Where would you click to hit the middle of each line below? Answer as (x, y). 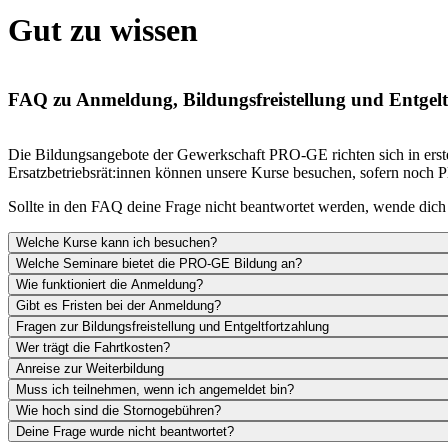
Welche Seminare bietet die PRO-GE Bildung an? (159, 263)
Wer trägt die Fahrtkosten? (93, 347)
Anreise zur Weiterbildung (90, 368)
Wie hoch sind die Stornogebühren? (118, 410)
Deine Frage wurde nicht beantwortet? (125, 431)
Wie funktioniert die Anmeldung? (109, 284)
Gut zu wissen (103, 29)
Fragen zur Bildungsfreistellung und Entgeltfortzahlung (172, 326)
